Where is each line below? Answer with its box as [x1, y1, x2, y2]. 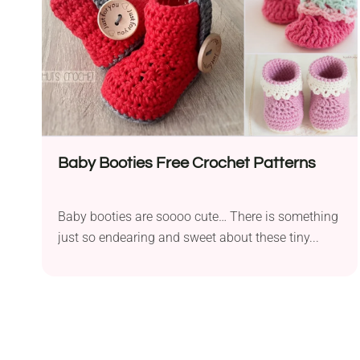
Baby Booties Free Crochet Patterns [58, 154, 316, 171]
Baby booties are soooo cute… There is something [58, 208, 338, 224]
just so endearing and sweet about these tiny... [58, 229, 319, 245]
